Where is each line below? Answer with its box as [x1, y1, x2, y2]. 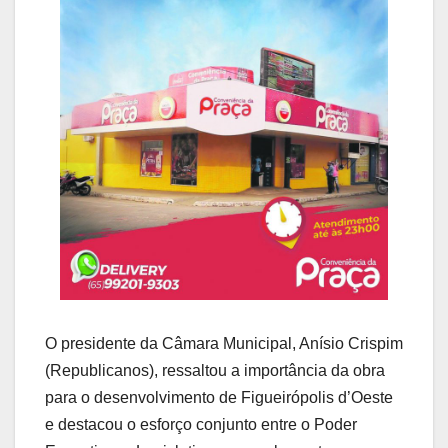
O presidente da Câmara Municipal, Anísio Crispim [45, 335, 403, 353]
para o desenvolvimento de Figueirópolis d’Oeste [45, 389, 393, 407]
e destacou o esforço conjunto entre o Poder [45, 416, 357, 434]
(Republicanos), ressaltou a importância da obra [45, 362, 385, 380]
